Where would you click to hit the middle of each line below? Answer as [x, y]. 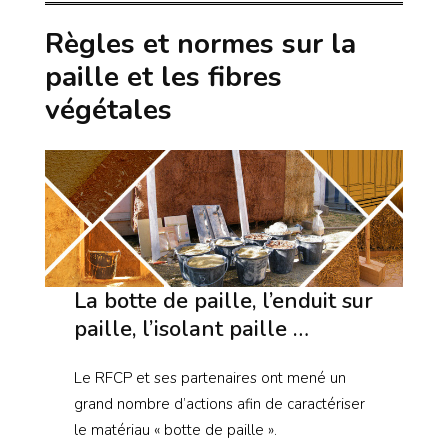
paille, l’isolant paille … [191, 329]
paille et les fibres [163, 76]
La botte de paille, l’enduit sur [223, 301]
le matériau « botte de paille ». [175, 430]
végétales [108, 109]
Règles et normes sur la [200, 43]
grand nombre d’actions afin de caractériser [219, 404]
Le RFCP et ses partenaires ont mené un [209, 378]
